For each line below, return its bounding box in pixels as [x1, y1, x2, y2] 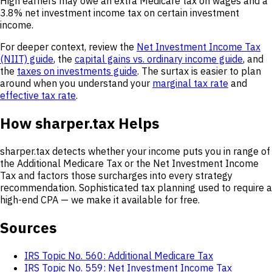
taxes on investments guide [17, 65, 137, 78]
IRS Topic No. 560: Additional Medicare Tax [24, 249, 213, 262]
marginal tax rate [152, 77, 228, 90]
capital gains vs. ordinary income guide [75, 53, 243, 66]
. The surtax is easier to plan [137, 65, 261, 78]
